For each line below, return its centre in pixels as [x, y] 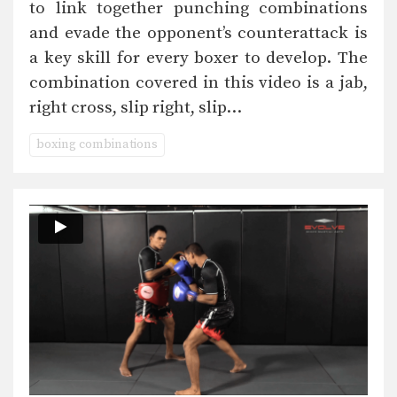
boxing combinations [97, 145]
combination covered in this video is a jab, [198, 83]
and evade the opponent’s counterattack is [198, 34]
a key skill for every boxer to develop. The [198, 58]
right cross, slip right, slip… [136, 108]
